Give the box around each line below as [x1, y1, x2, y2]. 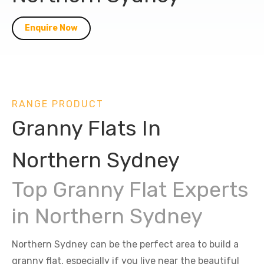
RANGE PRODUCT [12, 98, 104, 110]
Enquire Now [25, 23, 78, 33]
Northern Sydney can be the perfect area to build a [12, 239, 239, 250]
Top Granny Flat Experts [12, 177, 249, 202]
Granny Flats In [12, 115, 161, 141]
